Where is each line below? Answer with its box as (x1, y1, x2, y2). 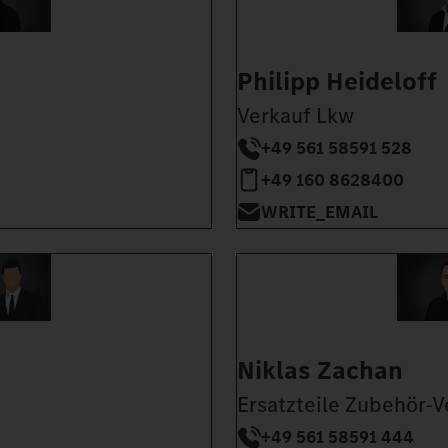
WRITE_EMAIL (261, 200, 378, 225)
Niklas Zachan (237, 352, 403, 388)
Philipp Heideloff (237, 64, 437, 100)
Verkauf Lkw (237, 101, 354, 131)
